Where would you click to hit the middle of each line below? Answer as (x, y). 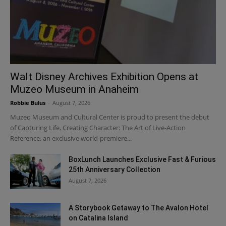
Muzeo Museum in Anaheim (74, 89)
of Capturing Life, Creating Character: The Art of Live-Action (98, 127)
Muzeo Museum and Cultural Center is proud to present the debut (110, 117)
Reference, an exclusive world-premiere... (71, 138)
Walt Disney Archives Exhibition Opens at (104, 76)
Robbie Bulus (28, 102)
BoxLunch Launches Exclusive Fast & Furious (142, 159)
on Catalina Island (98, 218)
